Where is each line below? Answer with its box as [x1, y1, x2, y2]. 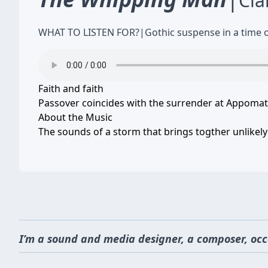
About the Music [38, 111, 112, 124]
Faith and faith [38, 82, 103, 95]
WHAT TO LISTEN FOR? [38, 26, 139, 39]
